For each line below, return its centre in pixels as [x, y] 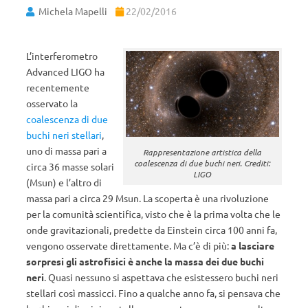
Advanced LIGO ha [65, 71]
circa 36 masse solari [70, 166]
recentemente [58, 87]
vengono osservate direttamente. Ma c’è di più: [129, 245]
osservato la [52, 103]
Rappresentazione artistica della [202, 152]
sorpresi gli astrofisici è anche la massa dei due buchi [145, 261]
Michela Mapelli [73, 11]
